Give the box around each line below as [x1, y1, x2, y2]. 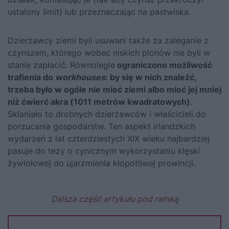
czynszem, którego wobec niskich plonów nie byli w [8, 47, 210, 58]
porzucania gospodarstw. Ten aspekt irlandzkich [8, 121, 195, 131]
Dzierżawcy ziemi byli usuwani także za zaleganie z [8, 35, 209, 45]
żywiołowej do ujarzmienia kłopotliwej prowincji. [8, 157, 195, 168]
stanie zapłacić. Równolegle [8, 59, 115, 70]
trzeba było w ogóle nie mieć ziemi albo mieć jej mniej [8, 84, 221, 95]
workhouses [55, 72, 105, 82]
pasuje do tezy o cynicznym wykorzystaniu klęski [8, 145, 200, 156]
